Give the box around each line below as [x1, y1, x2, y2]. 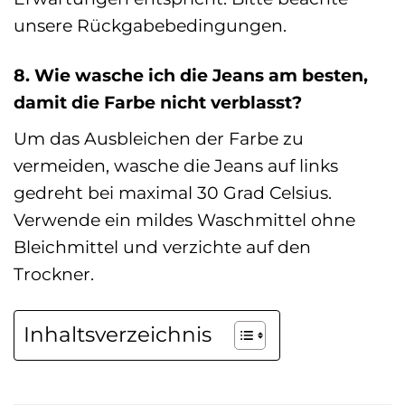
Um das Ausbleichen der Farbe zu [14, 127, 304, 149]
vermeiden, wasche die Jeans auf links [14, 154, 338, 176]
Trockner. [14, 262, 94, 285]
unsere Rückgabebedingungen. [14, 14, 287, 37]
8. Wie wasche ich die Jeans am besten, [14, 64, 368, 87]
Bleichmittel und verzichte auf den [14, 235, 311, 258]
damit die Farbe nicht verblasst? [14, 91, 302, 114]
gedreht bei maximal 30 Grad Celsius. [14, 181, 332, 203]
